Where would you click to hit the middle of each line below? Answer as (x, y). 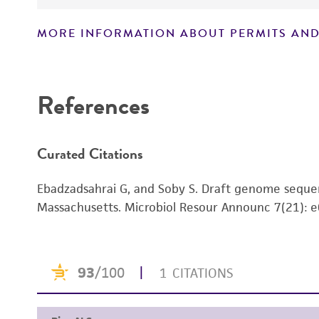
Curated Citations (90, 153)
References (93, 105)
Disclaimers (84, 35)
